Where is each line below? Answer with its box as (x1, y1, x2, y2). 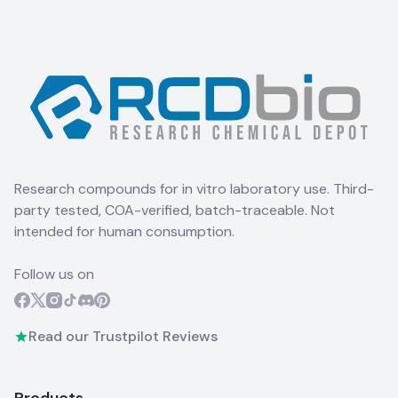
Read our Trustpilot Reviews (28, 326, 218, 346)
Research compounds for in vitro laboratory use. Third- (14, 179, 374, 198)
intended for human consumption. (14, 221, 235, 241)
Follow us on (14, 264, 94, 283)
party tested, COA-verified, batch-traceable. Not (14, 200, 335, 219)
